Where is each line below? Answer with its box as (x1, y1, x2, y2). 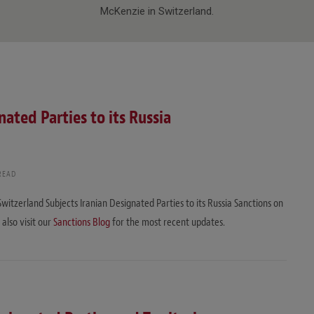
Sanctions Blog (53, 214, 110, 229)
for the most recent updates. (110, 214, 225, 229)
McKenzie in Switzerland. (100, 4, 214, 18)
